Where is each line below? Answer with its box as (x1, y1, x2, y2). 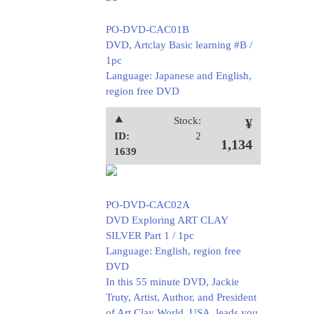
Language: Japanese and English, (105, 70, 252, 81)
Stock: (173, 115, 201, 126)
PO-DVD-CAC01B (105, 24, 189, 35)
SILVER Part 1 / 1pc (105, 230, 194, 241)
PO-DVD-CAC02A (105, 199, 190, 210)
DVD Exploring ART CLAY (105, 214, 228, 226)
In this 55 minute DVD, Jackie (105, 276, 239, 287)
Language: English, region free (105, 245, 241, 257)
